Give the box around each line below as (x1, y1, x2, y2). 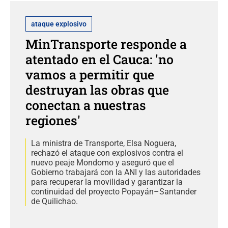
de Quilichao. (31, 196, 78, 206)
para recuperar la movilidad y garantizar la (31, 177, 183, 187)
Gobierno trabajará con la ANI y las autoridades (31, 167, 201, 177)
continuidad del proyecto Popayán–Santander (31, 186, 196, 196)
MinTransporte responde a (25, 35, 187, 52)
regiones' (25, 111, 80, 129)
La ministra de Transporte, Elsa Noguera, (31, 138, 176, 148)
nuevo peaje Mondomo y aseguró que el (31, 157, 174, 167)
